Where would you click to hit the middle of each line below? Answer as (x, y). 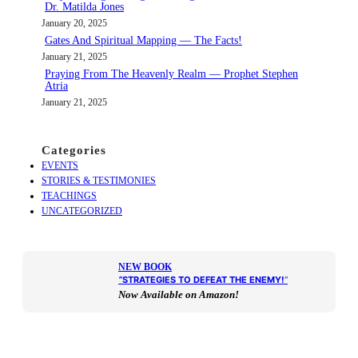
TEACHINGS (69, 195)
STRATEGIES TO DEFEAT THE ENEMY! (203, 279)
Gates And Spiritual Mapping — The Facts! (143, 40)
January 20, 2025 (74, 23)
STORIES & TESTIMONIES (99, 180)
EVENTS (60, 165)
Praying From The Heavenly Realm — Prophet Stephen (171, 74)
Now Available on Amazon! (179, 294)
